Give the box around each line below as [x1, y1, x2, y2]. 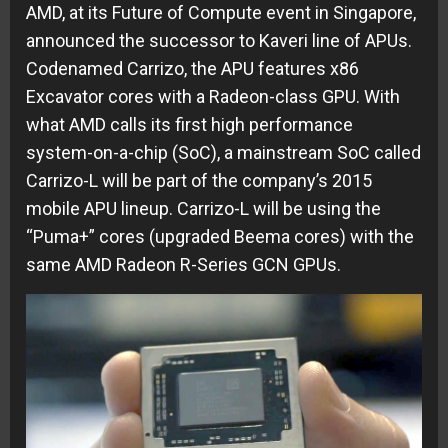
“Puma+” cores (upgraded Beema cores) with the [26, 225, 414, 247]
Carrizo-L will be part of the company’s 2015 [26, 169, 372, 191]
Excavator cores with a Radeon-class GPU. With [26, 85, 400, 107]
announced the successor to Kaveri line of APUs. [26, 29, 412, 51]
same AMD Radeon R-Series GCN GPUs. [26, 253, 341, 275]
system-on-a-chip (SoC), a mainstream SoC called [26, 141, 421, 163]
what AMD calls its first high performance [26, 113, 353, 135]
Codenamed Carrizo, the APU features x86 [26, 57, 359, 79]
